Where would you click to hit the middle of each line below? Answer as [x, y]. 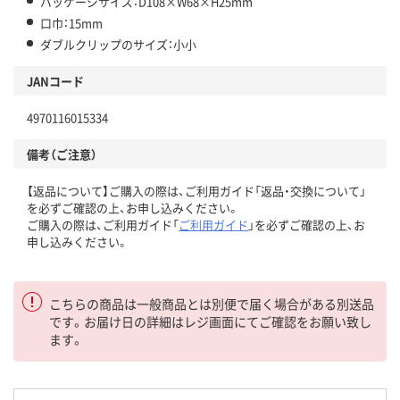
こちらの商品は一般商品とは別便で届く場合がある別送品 [212, 304]
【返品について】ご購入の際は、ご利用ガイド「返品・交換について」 [196, 191]
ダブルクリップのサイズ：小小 [118, 45]
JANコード [55, 81]
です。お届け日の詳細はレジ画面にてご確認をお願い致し [210, 322]
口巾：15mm [71, 23]
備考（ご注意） [62, 154]
